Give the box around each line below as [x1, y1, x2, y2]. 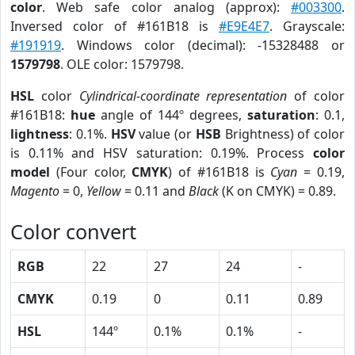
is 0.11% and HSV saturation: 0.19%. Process [10, 144, 313, 162]
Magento [10, 182, 59, 200]
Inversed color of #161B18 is [10, 17, 219, 35]
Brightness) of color [220, 125, 345, 143]
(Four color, [50, 163, 132, 181]
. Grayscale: [269, 17, 345, 35]
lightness [10, 125, 69, 143]
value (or [135, 125, 196, 143]
